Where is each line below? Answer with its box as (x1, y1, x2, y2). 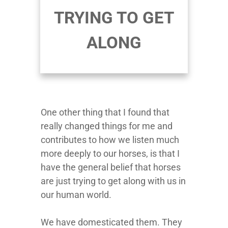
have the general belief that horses (41, 162, 181, 173)
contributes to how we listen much (41, 134, 179, 145)
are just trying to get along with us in (41, 176, 186, 186)
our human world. (41, 189, 111, 200)
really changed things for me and (41, 121, 173, 131)
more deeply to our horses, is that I (41, 148, 180, 159)
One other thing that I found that (41, 107, 169, 118)
